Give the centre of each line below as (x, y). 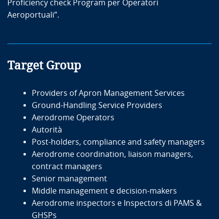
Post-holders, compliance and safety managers (118, 142)
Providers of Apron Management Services (109, 93)
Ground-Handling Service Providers (97, 105)
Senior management (70, 178)
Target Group (44, 65)
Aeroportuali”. (34, 15)
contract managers (67, 166)
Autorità (48, 130)
